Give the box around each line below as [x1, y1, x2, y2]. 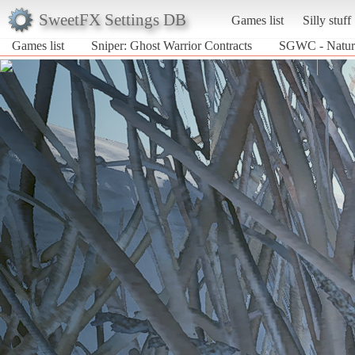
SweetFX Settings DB [38, 10, 186, 29]
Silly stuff [302, 13, 351, 27]
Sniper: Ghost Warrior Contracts [91, 38, 252, 52]
